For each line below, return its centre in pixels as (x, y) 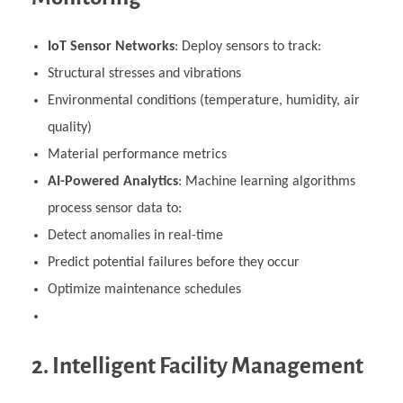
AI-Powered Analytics (112, 181)
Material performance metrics (137, 154)
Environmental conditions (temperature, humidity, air (203, 100)
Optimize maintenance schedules (144, 289)
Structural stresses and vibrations (144, 73)
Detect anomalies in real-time (135, 235)
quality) (69, 127)
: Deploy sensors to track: (247, 46)
